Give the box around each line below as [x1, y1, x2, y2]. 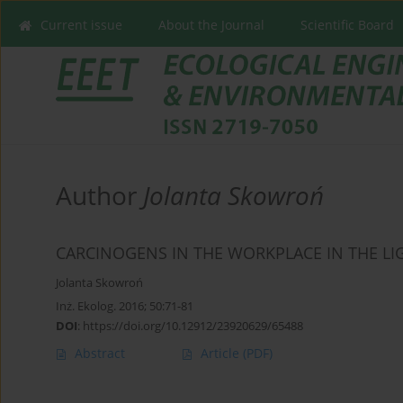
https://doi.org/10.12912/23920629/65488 [83, 318, 303, 335]
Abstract [75, 345, 125, 363]
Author [56, 178, 143, 213]
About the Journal [158, 16, 264, 33]
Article [201, 345, 243, 363]
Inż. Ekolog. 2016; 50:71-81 [56, 298, 193, 315]
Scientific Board [300, 16, 394, 33]
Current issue [40, 16, 122, 33]
